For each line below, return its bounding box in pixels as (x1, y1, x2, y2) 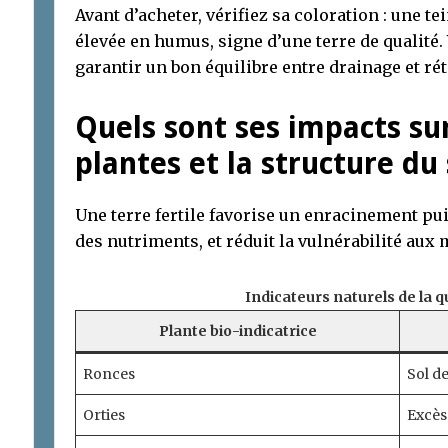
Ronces (83, 364, 135, 383)
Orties (83, 405, 125, 424)
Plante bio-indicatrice (158, 321, 317, 340)
